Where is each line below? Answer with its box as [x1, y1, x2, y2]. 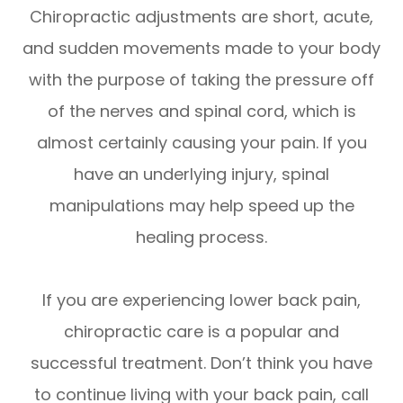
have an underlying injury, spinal [74, 162, 329, 185]
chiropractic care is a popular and [64, 319, 339, 343]
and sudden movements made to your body [22, 36, 381, 59]
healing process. [136, 225, 267, 248]
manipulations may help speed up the [49, 193, 354, 217]
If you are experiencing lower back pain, [42, 288, 361, 311]
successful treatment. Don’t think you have [31, 351, 372, 374]
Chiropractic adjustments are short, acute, [30, 4, 373, 28]
